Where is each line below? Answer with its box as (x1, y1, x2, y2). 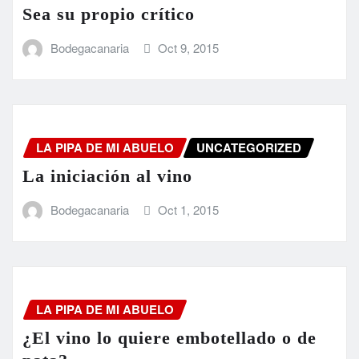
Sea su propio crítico (22, 3, 195, 24)
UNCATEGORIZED (196, 138, 301, 156)
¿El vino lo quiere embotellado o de (22, 328, 317, 349)
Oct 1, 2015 (158, 201, 220, 219)
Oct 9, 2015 (158, 38, 220, 56)
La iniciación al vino (22, 166, 192, 187)
